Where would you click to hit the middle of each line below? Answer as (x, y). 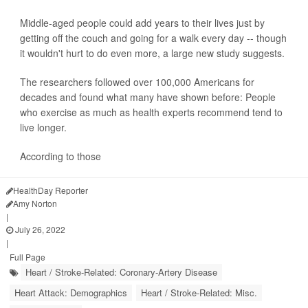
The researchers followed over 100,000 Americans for (137, 82)
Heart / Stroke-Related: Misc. (199, 293)
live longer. (43, 128)
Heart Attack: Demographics (71, 293)
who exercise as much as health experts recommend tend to (151, 112)
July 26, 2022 (39, 230)
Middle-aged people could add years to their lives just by (142, 23)
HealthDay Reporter (51, 190)
